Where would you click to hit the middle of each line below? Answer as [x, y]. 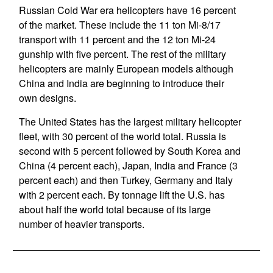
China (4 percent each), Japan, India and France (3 [128, 165]
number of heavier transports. [81, 224]
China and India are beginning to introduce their [121, 83]
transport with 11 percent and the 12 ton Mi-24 [117, 39]
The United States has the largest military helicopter [130, 122]
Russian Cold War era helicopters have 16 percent [127, 10]
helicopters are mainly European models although [126, 69]
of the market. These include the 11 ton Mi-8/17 [119, 25]
